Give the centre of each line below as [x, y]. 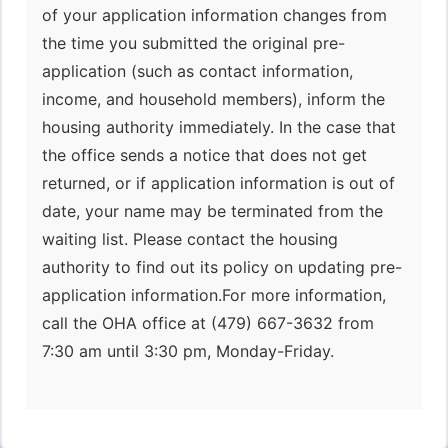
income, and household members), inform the [213, 99]
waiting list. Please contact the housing [190, 239]
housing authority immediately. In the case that [219, 127]
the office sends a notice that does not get [204, 155]
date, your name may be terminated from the [212, 211]
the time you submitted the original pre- [193, 43]
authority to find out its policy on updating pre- [222, 267]
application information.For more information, [214, 295]
